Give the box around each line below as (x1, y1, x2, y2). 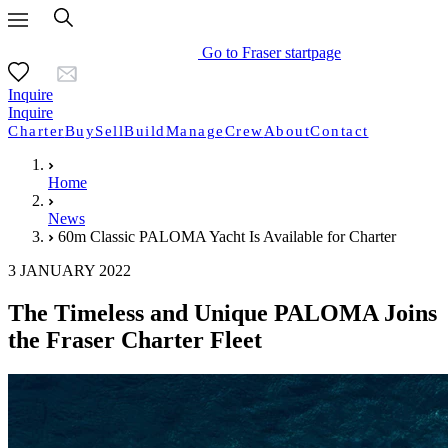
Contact (310, 123, 369, 139)
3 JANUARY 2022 (8, 262, 131, 279)
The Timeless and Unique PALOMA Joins (8, 299, 437, 326)
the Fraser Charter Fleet (8, 326, 262, 353)
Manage (165, 123, 225, 139)
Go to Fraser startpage (202, 44, 341, 61)
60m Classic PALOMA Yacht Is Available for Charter (58, 228, 396, 245)
